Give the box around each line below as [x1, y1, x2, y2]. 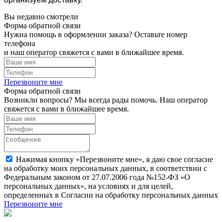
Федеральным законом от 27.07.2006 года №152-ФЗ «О [4, 172, 190, 181]
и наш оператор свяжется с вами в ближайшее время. [4, 48, 184, 56]
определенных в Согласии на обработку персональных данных [4, 190, 218, 199]
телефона [4, 39, 35, 48]
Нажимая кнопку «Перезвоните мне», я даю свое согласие [16, 155, 213, 164]
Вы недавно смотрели [4, 12, 78, 21]
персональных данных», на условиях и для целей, [4, 181, 173, 190]
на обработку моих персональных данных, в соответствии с [4, 164, 207, 172]
